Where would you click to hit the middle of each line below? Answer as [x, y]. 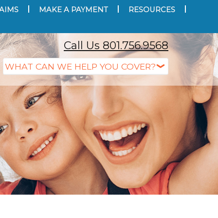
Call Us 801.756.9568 [116, 45]
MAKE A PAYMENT [73, 10]
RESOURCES [152, 10]
